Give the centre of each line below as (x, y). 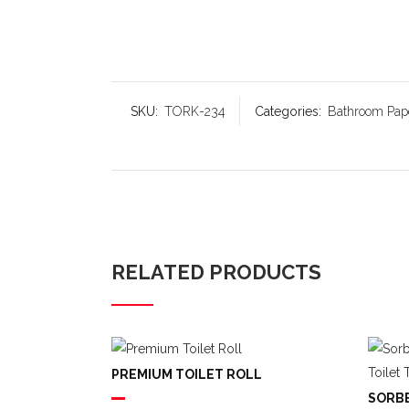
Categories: (289, 111)
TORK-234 (194, 111)
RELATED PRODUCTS (216, 272)
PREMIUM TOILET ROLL (187, 374)
